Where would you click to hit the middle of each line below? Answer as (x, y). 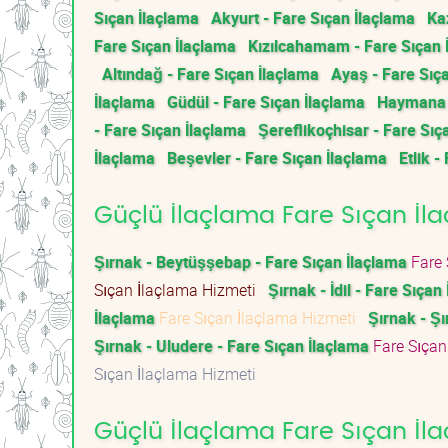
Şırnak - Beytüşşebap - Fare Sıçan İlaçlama (250, 262)
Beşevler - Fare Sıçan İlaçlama (277, 158)
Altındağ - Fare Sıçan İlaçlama (210, 74)
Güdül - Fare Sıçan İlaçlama (266, 102)
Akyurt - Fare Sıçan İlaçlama (313, 18)
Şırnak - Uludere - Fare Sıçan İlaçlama (231, 346)
